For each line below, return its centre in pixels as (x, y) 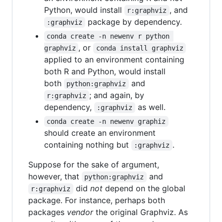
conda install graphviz (139, 48)
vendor (80, 212)
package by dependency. (133, 22)
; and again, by (118, 95)
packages (48, 212)
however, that (55, 176)
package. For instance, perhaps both (97, 200)
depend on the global (145, 188)
